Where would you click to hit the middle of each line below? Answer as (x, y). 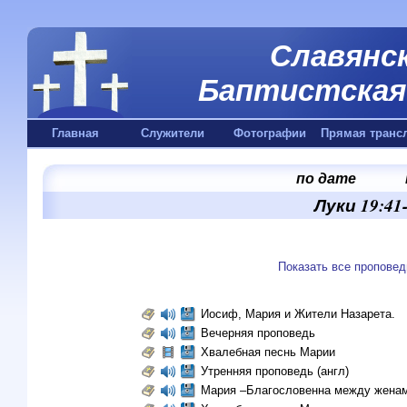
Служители (172, 133)
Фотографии (269, 133)
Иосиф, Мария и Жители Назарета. (299, 314)
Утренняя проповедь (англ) (274, 371)
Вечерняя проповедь (259, 333)
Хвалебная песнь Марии (268, 352)
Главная (75, 133)
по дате (326, 178)
